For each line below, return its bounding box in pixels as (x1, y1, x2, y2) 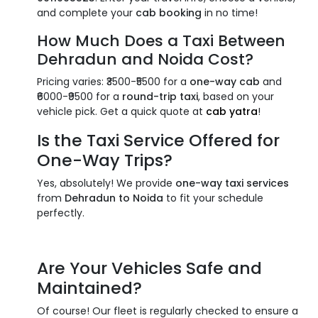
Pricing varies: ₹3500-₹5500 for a (37, 74, 190, 89)
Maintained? (37, 275, 142, 300)
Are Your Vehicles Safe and (37, 256, 262, 280)
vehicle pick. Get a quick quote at (37, 104, 206, 119)
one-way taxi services (175, 175, 289, 190)
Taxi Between (182, 29, 285, 52)
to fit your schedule (163, 190, 263, 205)
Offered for (185, 128, 280, 152)
